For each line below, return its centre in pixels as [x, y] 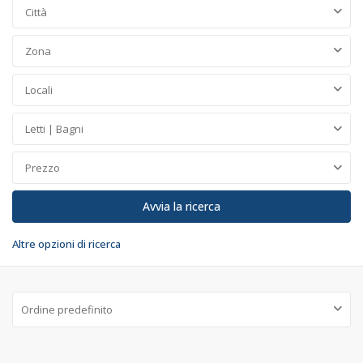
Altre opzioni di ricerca [66, 244]
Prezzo [43, 168]
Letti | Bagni [54, 129]
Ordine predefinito [67, 310]
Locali [39, 90]
